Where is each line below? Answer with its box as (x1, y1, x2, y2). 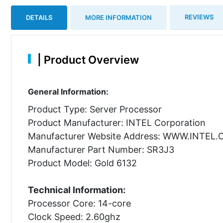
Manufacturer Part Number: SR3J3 (27, 144, 174, 155)
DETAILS (26, 13, 52, 21)
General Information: (27, 86, 109, 97)
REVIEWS (185, 13, 214, 21)
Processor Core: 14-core (27, 198, 131, 209)
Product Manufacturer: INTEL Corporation (27, 117, 206, 128)
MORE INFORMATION (85, 13, 152, 21)
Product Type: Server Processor (27, 104, 162, 114)
